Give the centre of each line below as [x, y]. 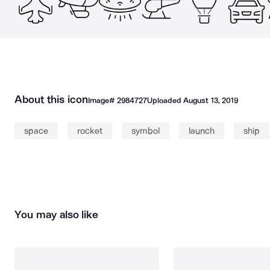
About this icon [51, 99]
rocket [90, 131]
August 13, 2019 [211, 100]
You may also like [57, 215]
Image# [102, 100]
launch [202, 131]
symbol [146, 131]
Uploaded [165, 100]
